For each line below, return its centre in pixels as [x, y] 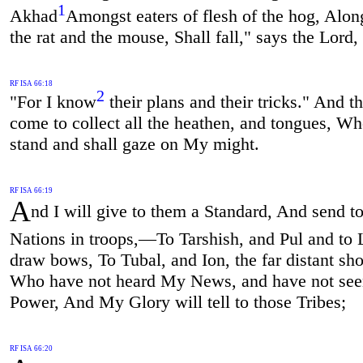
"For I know [53, 102]
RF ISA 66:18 [31, 83]
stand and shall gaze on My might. [134, 144]
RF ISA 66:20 [31, 348]
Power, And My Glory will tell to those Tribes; [177, 302]
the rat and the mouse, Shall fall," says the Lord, [184, 37]
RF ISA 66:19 [31, 191]
